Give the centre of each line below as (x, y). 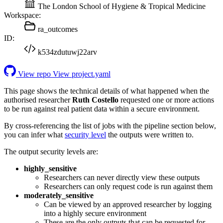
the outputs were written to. (150, 134)
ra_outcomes (58, 29)
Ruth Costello (95, 100)
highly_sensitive (50, 168)
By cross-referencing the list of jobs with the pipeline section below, (110, 125)
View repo (34, 74)
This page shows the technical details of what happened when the (107, 91)
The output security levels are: (51, 151)
